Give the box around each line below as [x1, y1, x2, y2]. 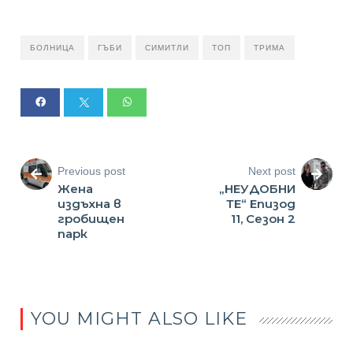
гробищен [58, 211, 125, 227]
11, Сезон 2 [230, 211, 295, 227]
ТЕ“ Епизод [225, 196, 295, 212]
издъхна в [58, 196, 122, 212]
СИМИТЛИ [145, 43, 190, 53]
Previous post [58, 165, 126, 178]
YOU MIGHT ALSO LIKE [31, 308, 248, 330]
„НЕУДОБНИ [218, 181, 295, 197]
